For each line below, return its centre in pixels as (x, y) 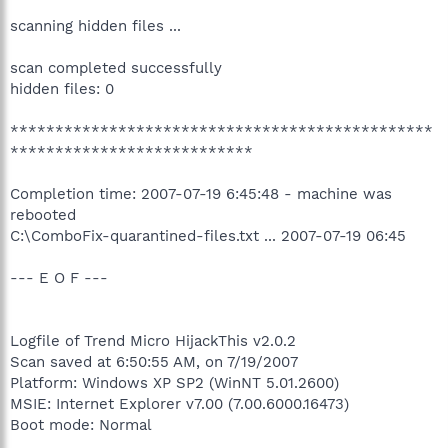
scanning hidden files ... (95, 26)
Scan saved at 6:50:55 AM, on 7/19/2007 (154, 362)
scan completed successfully (116, 68)
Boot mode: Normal (81, 425)
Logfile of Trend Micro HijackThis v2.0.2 (153, 341)
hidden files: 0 (62, 89)
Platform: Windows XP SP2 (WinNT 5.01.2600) (174, 383)
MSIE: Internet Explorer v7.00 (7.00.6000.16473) (179, 404)
